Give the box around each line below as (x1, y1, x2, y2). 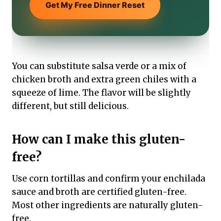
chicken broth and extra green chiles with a (12, 74, 196, 85)
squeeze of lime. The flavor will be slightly (12, 87, 191, 98)
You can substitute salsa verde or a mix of (12, 61, 186, 72)
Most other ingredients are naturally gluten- (12, 200, 203, 211)
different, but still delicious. (12, 101, 129, 111)
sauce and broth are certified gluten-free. (12, 186, 186, 197)
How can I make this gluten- (12, 132, 185, 147)
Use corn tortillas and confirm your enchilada (12, 173, 205, 184)
